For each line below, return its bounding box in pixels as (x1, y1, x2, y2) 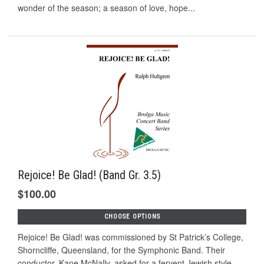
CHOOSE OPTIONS (104, 213, 160, 221)
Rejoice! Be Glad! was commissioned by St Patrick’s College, (18, 231, 243, 243)
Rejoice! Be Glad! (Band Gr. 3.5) (18, 168, 161, 183)
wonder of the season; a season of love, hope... (18, 1, 195, 14)
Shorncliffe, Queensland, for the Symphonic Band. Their (18, 244, 225, 256)
